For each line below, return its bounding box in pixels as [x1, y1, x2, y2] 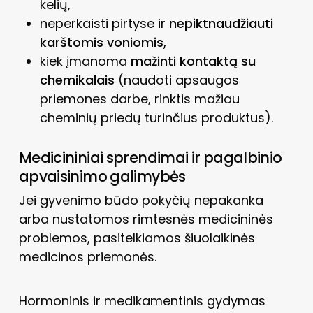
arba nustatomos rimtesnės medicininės [18, 210, 273, 228]
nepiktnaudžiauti [168, 14, 273, 32]
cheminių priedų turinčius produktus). [39, 108, 273, 126]
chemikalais [39, 71, 115, 89]
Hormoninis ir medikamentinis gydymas [18, 291, 265, 310]
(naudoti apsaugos [114, 71, 239, 89]
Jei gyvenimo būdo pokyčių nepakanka [18, 191, 263, 209]
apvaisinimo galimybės [18, 166, 186, 187]
